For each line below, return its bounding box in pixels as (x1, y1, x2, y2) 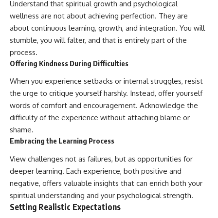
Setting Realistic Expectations (10, 201, 121, 212)
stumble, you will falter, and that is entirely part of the (10, 35, 187, 45)
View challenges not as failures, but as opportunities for (10, 154, 193, 163)
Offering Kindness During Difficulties (10, 58, 128, 68)
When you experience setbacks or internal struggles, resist (10, 76, 203, 86)
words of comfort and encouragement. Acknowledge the (10, 101, 198, 110)
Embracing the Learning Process (10, 136, 114, 145)
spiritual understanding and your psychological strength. (10, 190, 193, 200)
